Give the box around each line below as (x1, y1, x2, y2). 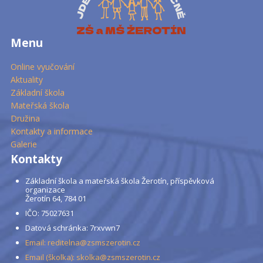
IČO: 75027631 (25, 207, 74, 218)
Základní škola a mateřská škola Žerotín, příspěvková (25, 175, 214, 186)
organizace (25, 184, 65, 195)
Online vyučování (10, 60, 75, 72)
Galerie (10, 138, 37, 150)
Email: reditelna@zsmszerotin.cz (25, 237, 140, 248)
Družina (10, 112, 40, 124)
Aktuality (10, 73, 43, 85)
